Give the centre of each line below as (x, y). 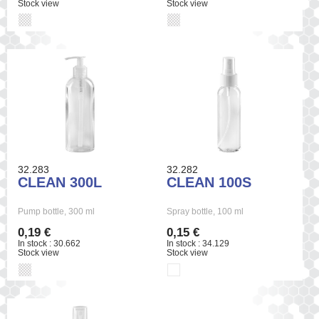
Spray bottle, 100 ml (205, 212)
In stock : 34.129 (198, 244)
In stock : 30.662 (49, 244)
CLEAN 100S (209, 183)
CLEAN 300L (60, 183)
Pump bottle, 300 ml (56, 212)
